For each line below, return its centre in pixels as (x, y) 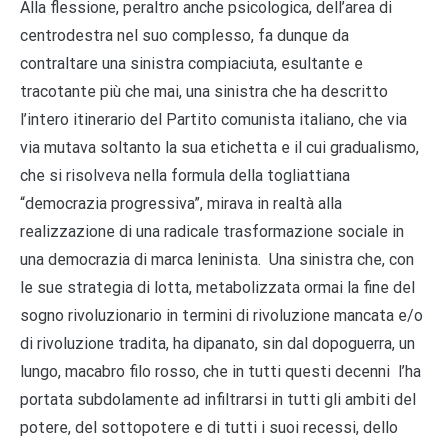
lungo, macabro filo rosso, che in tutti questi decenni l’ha (220, 371)
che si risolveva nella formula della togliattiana (185, 175)
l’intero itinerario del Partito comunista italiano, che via (213, 119)
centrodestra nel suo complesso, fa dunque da (184, 35)
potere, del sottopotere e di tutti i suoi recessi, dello (209, 427)
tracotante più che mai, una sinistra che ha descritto (204, 91)
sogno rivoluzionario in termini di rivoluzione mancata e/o (221, 315)
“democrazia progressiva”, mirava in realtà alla (181, 203)
